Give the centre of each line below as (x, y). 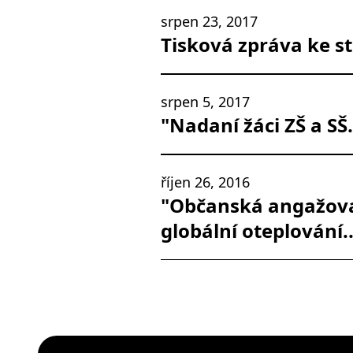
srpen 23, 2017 (209, 21)
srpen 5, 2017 (205, 102)
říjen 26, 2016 (205, 182)
